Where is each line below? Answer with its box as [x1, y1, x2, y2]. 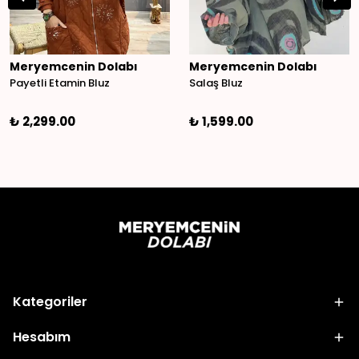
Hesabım [13, 328, 71, 347]
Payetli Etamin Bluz [10, 75, 110, 91]
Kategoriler [13, 292, 87, 312]
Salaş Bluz [189, 75, 243, 91]
